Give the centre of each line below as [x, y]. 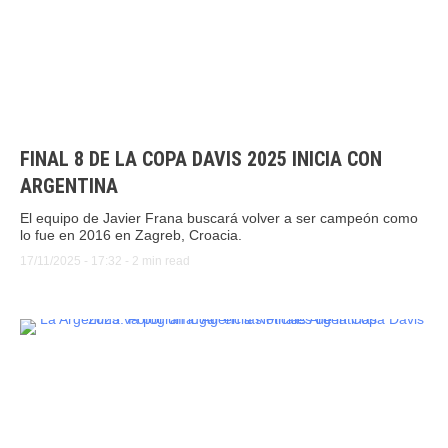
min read [166, 261]
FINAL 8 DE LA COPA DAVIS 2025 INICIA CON [201, 159]
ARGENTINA [69, 186]
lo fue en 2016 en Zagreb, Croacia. [131, 235]
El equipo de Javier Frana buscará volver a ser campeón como [219, 218]
